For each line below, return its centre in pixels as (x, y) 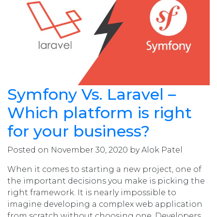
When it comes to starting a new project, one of (104, 170)
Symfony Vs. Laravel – (92, 94)
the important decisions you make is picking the (106, 181)
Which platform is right (100, 113)
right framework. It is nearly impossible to (92, 193)
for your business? (78, 131)
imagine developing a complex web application (105, 204)
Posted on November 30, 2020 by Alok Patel (95, 150)
